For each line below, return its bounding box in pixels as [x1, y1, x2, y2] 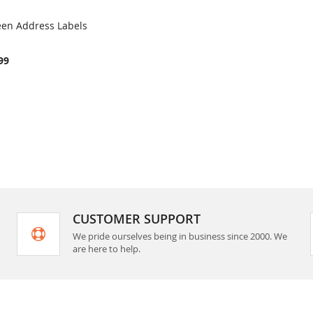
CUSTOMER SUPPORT [72, 210, 201, 228]
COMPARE [36, 32, 83, 45]
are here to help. [72, 242, 140, 256]
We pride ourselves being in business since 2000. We [72, 230, 287, 243]
